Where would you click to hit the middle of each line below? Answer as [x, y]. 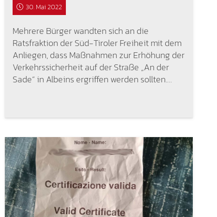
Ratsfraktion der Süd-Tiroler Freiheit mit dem [97, 43]
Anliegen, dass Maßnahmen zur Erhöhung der [98, 55]
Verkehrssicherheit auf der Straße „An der [91, 67]
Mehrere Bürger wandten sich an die [80, 31]
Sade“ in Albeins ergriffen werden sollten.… [92, 79]
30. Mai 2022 [44, 7]
